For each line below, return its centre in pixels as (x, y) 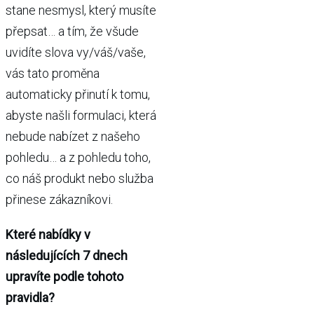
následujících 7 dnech (67, 255)
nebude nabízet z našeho (73, 136)
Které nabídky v (48, 234)
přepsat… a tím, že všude (72, 31)
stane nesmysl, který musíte (81, 10)
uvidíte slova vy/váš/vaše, (76, 52)
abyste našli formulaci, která (81, 115)
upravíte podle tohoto (64, 277)
